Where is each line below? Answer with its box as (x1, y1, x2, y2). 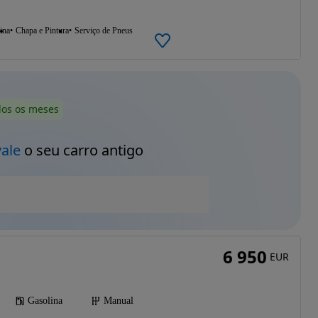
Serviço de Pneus (74, 26, 133, 36)
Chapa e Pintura (15, 26, 69, 36)
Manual (103, 295, 133, 306)
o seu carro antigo (20, 140, 143, 160)
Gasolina (27, 295, 62, 306)
